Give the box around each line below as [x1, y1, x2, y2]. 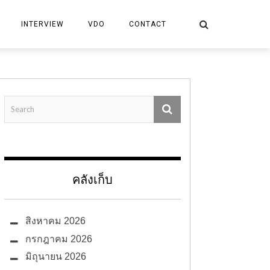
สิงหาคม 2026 [25, 216, 86, 226]
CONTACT [129, 20, 166, 28]
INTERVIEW [21, 20, 64, 28]
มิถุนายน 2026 [25, 251, 86, 262]
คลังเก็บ [72, 173, 113, 186]
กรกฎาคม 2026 [25, 233, 92, 244]
